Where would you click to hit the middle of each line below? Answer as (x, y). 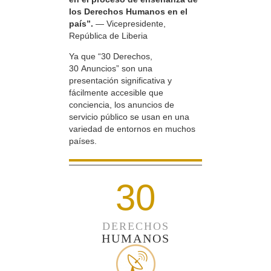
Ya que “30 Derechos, (111, 57)
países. (83, 141)
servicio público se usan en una (129, 117)
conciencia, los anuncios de (122, 105)
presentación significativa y (120, 81)
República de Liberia (108, 36)
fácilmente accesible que (116, 93)
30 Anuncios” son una (111, 69)
